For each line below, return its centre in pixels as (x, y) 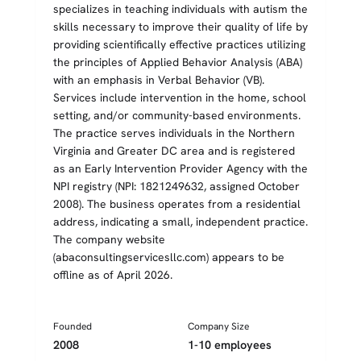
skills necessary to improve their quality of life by (180, 27)
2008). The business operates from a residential (177, 204)
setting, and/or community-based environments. (177, 115)
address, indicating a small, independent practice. (180, 222)
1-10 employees (230, 344)
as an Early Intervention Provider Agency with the (180, 168)
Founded (73, 326)
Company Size (218, 326)
